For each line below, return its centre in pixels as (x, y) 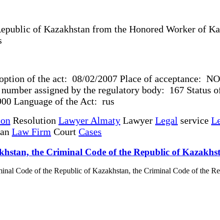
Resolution (34, 120)
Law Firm (31, 131)
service (194, 120)
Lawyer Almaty (89, 120)
